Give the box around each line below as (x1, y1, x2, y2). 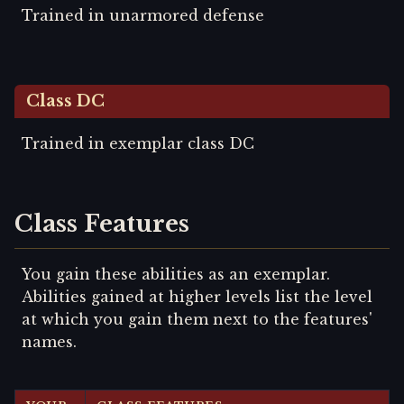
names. (22, 332, 77, 351)
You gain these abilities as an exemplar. (22, 264, 330, 283)
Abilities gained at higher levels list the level (22, 287, 372, 306)
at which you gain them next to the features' (22, 309, 372, 328)
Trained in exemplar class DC (22, 134, 254, 153)
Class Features (14, 209, 189, 239)
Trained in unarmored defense (22, 6, 264, 25)
